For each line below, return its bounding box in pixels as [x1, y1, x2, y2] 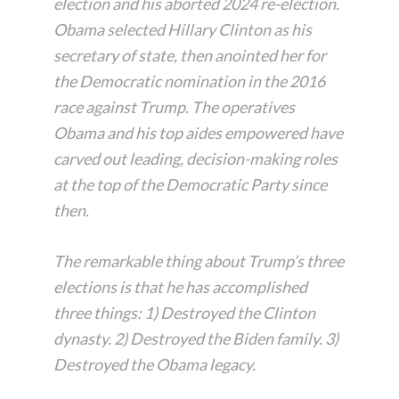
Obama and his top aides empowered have [53, 123, 343, 142]
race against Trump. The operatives [53, 97, 295, 117]
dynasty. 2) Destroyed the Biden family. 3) [53, 329, 338, 348]
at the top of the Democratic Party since [53, 175, 327, 194]
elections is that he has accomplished [53, 277, 307, 297]
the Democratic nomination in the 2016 [53, 71, 325, 91]
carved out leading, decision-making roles [53, 149, 338, 168]
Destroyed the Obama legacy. [53, 354, 256, 374]
